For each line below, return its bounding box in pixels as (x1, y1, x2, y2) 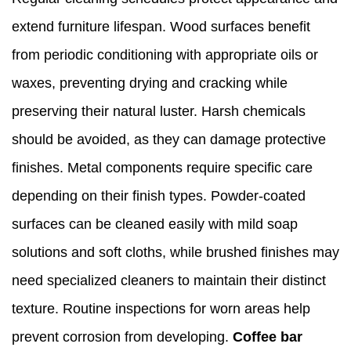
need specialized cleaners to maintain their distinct (12, 273, 326, 289)
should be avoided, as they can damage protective (12, 132, 326, 148)
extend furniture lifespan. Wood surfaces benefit (12, 19, 310, 35)
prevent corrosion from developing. (12, 329, 233, 346)
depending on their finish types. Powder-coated (12, 188, 306, 204)
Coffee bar (233, 329, 302, 346)
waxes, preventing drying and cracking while (12, 75, 288, 92)
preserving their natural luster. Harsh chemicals (12, 103, 306, 120)
